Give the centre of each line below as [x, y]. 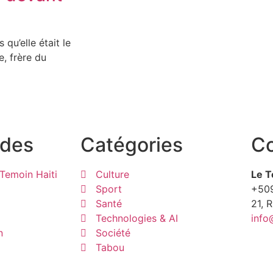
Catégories [132, 145]
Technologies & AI [137, 218]
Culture [112, 175]
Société [113, 233]
